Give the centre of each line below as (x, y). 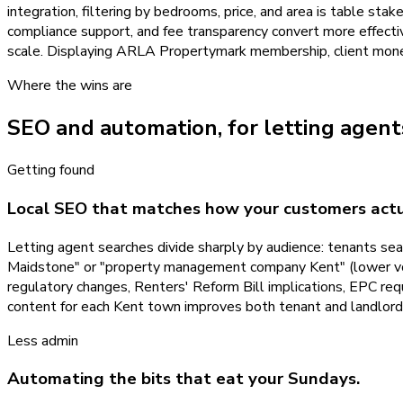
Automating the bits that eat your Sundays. (184, 379)
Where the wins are (70, 86)
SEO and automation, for (135, 128)
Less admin (43, 340)
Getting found (51, 170)
